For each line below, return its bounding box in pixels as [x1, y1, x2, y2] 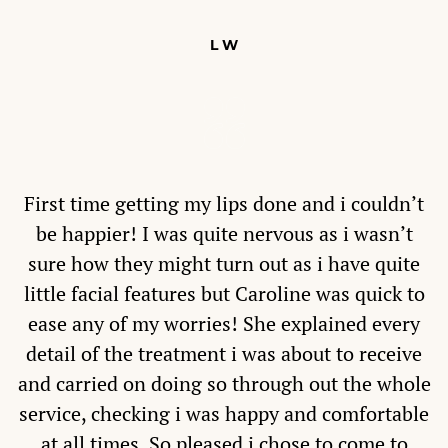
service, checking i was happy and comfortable [19, 401, 429, 427]
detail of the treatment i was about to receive [26, 341, 422, 367]
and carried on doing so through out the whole [17, 371, 431, 397]
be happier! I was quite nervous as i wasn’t [35, 221, 413, 247]
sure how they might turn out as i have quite [28, 251, 420, 277]
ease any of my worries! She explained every [28, 311, 420, 337]
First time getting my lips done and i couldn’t [24, 191, 424, 217]
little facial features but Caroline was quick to [23, 281, 425, 307]
